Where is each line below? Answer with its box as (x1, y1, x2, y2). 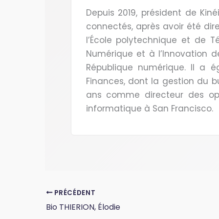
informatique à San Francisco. (86, 102, 213, 114)
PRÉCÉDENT (52, 188, 96, 197)
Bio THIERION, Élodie (46, 201, 120, 213)
